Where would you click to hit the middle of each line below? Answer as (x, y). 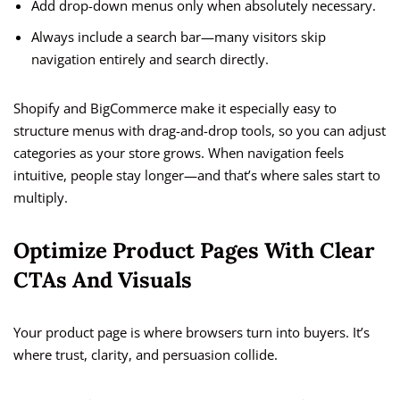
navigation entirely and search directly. (150, 59)
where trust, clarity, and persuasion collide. (146, 355)
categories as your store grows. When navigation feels (179, 153)
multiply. (41, 198)
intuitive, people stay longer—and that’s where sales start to (197, 175)
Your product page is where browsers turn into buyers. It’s (192, 333)
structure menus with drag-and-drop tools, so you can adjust (200, 131)
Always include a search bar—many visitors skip (179, 37)
